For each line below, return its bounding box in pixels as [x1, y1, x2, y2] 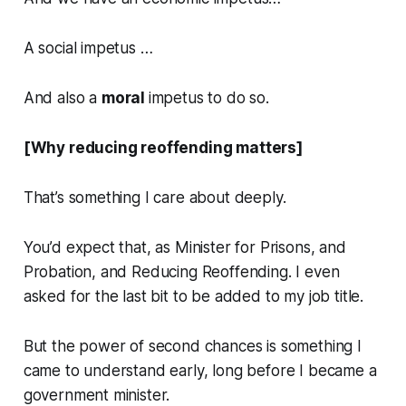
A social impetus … [23, 39, 153, 58]
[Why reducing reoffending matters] [23, 139, 303, 158]
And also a [23, 89, 101, 108]
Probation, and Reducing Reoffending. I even [23, 263, 340, 282]
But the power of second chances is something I [23, 337, 362, 356]
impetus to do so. [148, 89, 274, 108]
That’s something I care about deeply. [23, 188, 291, 208]
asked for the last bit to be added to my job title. [23, 287, 368, 306]
